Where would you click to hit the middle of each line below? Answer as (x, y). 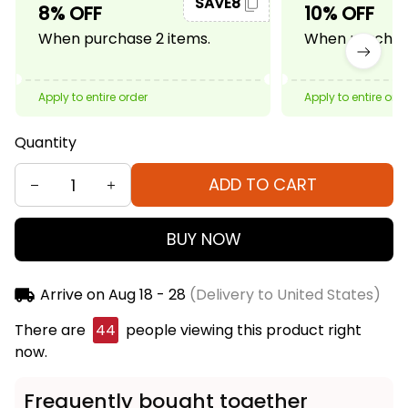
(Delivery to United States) (283, 295)
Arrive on (72, 295)
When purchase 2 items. (124, 39)
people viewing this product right (242, 331)
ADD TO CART (262, 185)
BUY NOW (204, 240)
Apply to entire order (93, 97)
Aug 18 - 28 (147, 295)
